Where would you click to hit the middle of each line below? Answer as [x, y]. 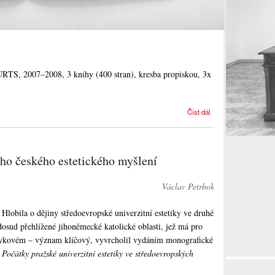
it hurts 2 [233, 120]
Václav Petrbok [188, 186]
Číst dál [199, 111]
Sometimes [229, 110]
